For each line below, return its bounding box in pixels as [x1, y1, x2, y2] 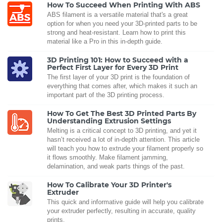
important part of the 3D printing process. [47, 91, 165, 99]
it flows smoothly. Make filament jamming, [47, 153, 168, 161]
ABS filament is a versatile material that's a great [47, 10, 188, 18]
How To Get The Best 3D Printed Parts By [47, 109, 196, 118]
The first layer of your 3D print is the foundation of [47, 73, 190, 81]
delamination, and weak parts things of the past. [47, 162, 185, 170]
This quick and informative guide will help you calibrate [47, 198, 204, 206]
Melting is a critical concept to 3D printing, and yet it [47, 126, 197, 134]
